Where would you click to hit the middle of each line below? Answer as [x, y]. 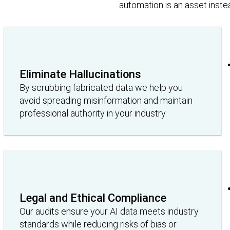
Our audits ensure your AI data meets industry [109, 211]
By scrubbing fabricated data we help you [101, 87]
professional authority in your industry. [93, 113]
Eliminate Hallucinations [80, 74]
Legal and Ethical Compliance [93, 198]
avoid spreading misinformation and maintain [106, 100]
